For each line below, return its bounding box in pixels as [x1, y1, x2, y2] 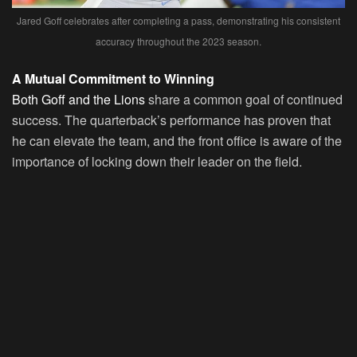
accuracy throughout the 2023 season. [96, 34, 261, 49]
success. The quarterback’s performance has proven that [12, 111, 331, 130]
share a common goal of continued [145, 90, 343, 109]
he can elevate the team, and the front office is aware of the [12, 131, 342, 151]
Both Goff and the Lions [12, 90, 145, 109]
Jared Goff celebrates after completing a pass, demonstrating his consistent [17, 14, 340, 28]
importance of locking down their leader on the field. [12, 152, 302, 171]
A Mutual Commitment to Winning [12, 69, 214, 88]
